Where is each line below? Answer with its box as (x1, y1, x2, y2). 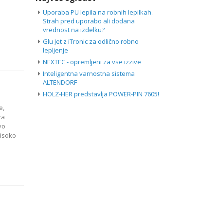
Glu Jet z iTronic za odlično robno (43, 37, 139, 46)
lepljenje (43, 46, 68, 55)
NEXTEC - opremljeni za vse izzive (43, 57, 141, 67)
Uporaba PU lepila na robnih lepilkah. (43, 8, 153, 17)
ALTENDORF (43, 78, 77, 87)
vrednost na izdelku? (43, 25, 105, 35)
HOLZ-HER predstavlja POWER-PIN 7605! (43, 90, 159, 99)
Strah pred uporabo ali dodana (43, 17, 135, 26)
